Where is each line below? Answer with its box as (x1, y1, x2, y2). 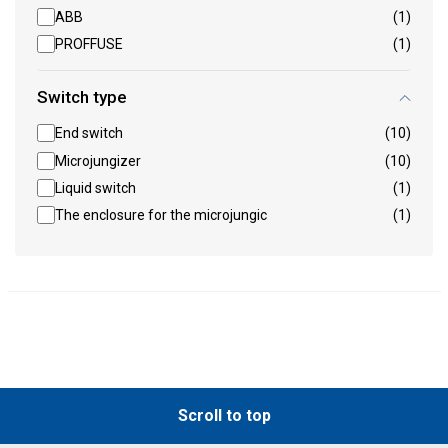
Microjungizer (55, 152, 141, 169)
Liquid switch (55, 179, 136, 196)
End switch (55, 125, 123, 142)
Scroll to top (177, 406, 271, 426)
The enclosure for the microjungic (55, 207, 267, 223)
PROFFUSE (55, 36, 123, 52)
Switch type (37, 87, 127, 108)
